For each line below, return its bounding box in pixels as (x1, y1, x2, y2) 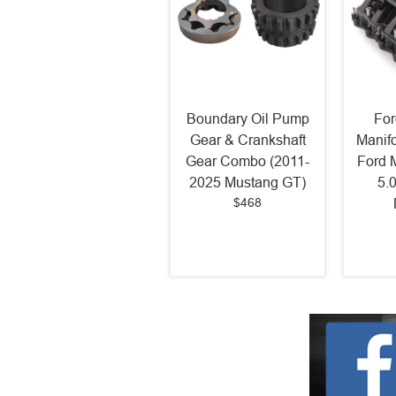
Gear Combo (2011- (186, 154, 309, 170)
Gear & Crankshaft (189, 133, 306, 148)
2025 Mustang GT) (189, 175, 306, 191)
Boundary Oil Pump (186, 111, 309, 127)
